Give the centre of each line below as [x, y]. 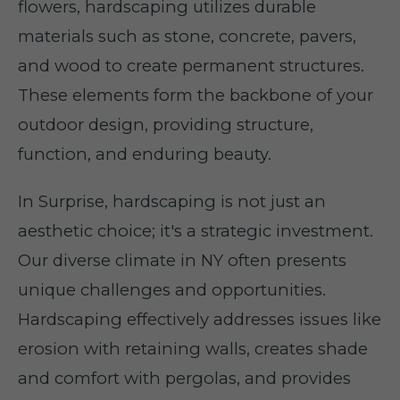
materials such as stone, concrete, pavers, [187, 36]
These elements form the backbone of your [196, 95]
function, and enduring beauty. [145, 154]
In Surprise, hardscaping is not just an [172, 201]
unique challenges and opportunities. [172, 290]
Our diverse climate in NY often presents [182, 260]
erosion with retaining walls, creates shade [193, 349]
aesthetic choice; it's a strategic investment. [196, 231]
